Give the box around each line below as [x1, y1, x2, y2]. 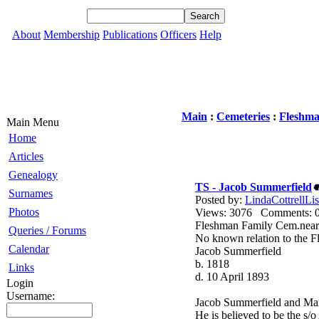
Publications [103, 28, 157, 41]
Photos [9, 206, 39, 218]
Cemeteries [216, 110, 270, 122]
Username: [6, 290, 55, 302]
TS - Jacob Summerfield [195, 181, 312, 193]
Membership [43, 28, 100, 41]
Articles [9, 150, 43, 162]
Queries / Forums [9, 224, 86, 236]
